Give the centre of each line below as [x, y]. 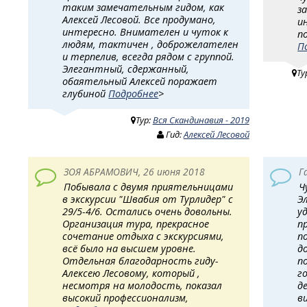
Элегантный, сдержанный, [126, 69]
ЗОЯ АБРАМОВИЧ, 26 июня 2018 [134, 171]
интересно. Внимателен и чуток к [146, 32]
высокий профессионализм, [126, 297]
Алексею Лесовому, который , [132, 273]
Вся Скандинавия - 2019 [201, 120]
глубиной [86, 94]
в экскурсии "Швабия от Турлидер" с [148, 199]
